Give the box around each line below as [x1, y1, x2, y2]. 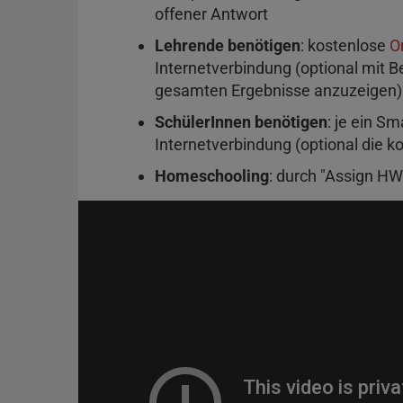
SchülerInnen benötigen [155, 112, 327, 131]
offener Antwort [155, 4, 268, 23]
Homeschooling [155, 166, 269, 185]
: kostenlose [300, 35, 390, 55]
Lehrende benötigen [155, 35, 300, 55]
